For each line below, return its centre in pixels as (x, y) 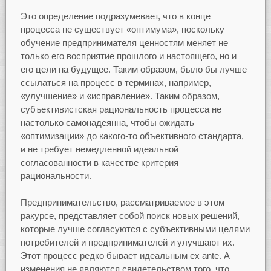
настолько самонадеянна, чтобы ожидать (107, 122)
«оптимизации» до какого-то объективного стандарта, (132, 135)
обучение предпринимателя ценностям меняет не (124, 42)
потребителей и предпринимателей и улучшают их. (127, 243)
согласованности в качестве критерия (99, 162)
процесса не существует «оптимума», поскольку (122, 29)
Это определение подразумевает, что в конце (115, 16)
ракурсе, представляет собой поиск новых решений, (130, 216)
